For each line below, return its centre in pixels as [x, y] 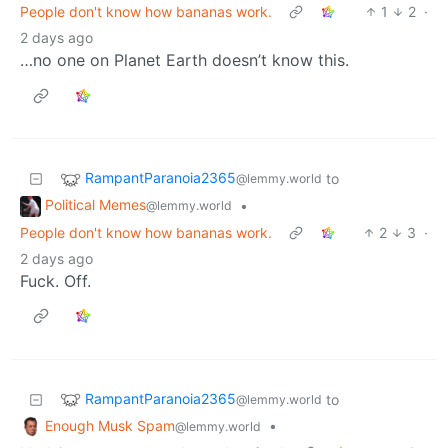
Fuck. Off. [55, 280]
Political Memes [95, 204]
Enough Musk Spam [110, 425]
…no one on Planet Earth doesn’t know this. [184, 59]
